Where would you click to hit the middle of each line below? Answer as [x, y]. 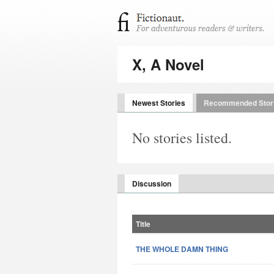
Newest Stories [159, 103]
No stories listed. [182, 138]
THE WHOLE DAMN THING [182, 249]
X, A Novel [168, 64]
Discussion [152, 183]
